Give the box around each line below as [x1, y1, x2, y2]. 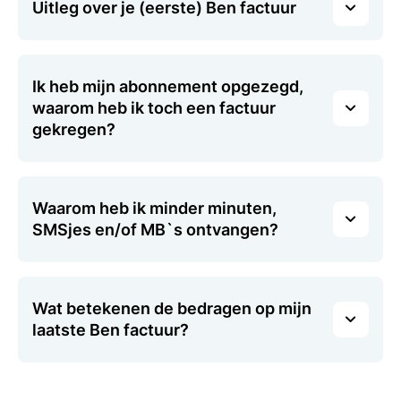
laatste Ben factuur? [32, 320, 189, 339]
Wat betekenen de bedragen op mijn [32, 299, 311, 318]
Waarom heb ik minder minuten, [32, 199, 277, 218]
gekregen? [32, 120, 115, 139]
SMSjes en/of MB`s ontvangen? [32, 220, 278, 239]
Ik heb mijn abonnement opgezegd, [32, 77, 303, 96]
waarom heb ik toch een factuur [32, 98, 276, 117]
